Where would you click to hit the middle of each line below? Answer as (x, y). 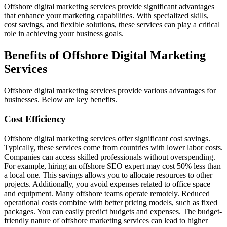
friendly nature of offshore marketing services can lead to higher (106, 220)
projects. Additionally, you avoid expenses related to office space (107, 184)
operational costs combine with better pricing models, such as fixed (111, 202)
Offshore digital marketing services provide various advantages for (110, 90)
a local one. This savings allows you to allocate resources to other (108, 175)
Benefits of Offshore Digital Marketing (105, 55)
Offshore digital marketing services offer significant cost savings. (107, 138)
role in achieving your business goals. (64, 33)
